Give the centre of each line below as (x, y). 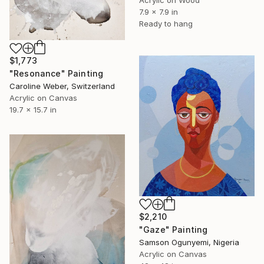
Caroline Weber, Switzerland (62, 86)
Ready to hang (166, 24)
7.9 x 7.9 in (159, 12)
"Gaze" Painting (174, 229)
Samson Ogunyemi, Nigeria (189, 242)
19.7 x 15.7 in (33, 110)
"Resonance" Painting (57, 74)
